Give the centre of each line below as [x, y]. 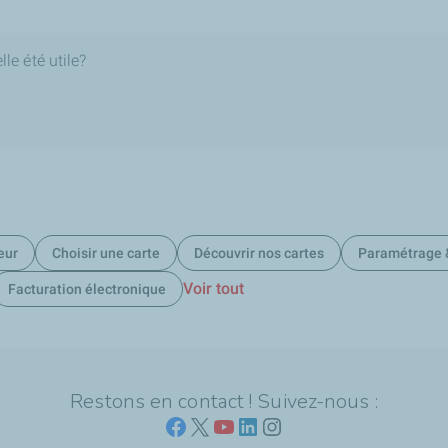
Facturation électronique [86, 288]
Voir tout [213, 288]
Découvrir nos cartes [258, 252]
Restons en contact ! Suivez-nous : [224, 401]
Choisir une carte [105, 252]
